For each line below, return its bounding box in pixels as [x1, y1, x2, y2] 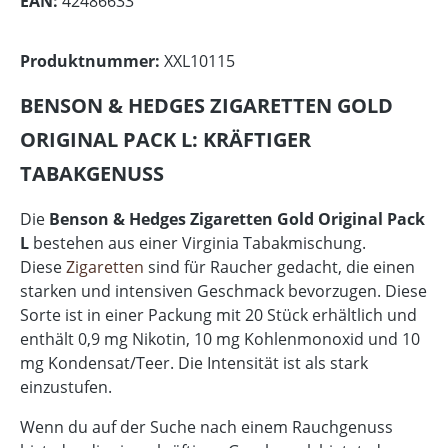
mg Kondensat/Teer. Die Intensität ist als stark [20, 351, 368, 374]
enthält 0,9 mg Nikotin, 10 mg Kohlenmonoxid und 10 [20, 327, 420, 350]
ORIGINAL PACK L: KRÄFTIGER [20, 125, 311, 153]
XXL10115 [164, 49, 235, 72]
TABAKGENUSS [20, 159, 164, 187]
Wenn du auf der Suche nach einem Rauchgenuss [20, 415, 393, 438]
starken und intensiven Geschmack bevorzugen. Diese [20, 279, 427, 302]
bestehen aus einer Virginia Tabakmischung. [29, 231, 366, 254]
